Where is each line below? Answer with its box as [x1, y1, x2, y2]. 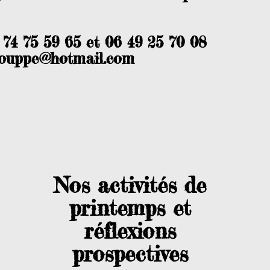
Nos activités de [54, 172, 206, 198]
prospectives [72, 241, 188, 267]
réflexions [84, 218, 176, 244]
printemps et [69, 195, 191, 221]
